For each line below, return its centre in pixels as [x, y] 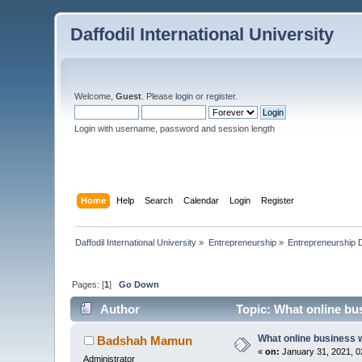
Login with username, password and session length [175, 128]
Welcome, [95, 96]
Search [158, 200]
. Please [159, 96]
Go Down [139, 284]
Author [120, 309]
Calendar [201, 200]
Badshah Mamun [144, 341]
